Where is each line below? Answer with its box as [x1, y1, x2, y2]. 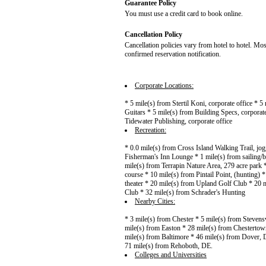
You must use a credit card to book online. [125, 9, 243, 18]
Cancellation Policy [125, 30, 182, 39]
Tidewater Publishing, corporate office [125, 117, 232, 126]
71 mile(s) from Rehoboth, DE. [125, 242, 213, 251]
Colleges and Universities [135, 251, 207, 259]
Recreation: [135, 126, 166, 135]
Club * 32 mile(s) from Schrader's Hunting [125, 188, 245, 197]
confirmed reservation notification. [125, 50, 221, 59]
